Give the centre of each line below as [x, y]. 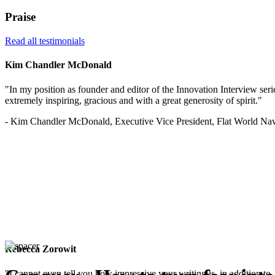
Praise [20, 17]
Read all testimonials [45, 41]
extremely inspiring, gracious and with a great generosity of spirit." [134, 100]
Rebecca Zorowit [41, 249]
